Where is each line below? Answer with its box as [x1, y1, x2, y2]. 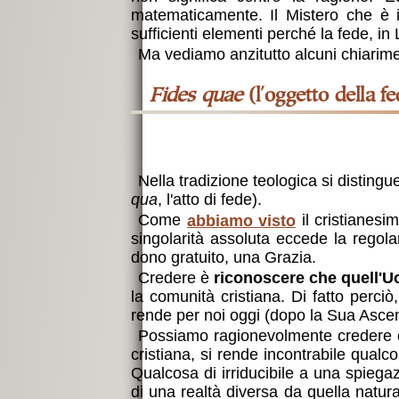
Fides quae [160, 85, 243, 107]
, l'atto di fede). [157, 191, 262, 209]
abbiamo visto [187, 211, 296, 230]
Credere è [137, 269, 214, 288]
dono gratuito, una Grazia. [130, 248, 316, 267]
